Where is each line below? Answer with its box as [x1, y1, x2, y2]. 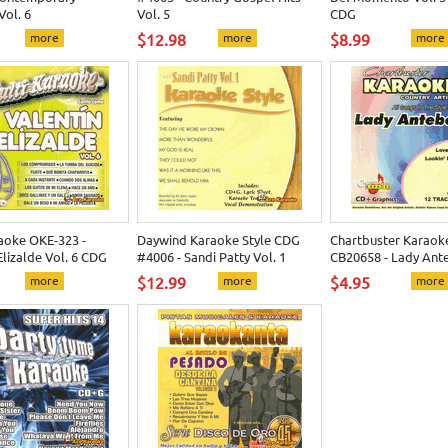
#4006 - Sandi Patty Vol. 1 [137, 248, 286, 265]
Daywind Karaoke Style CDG [137, 231, 300, 248]
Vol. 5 [137, 5, 170, 22]
